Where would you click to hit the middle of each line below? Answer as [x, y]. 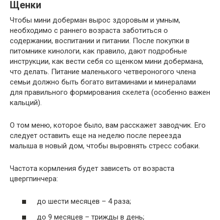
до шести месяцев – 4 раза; [84, 202]
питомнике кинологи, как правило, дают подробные [98, 51]
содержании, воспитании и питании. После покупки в [100, 41]
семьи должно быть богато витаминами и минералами [103, 82]
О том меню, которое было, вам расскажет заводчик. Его [108, 125]
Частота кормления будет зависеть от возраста [92, 168]
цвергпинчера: [34, 179]
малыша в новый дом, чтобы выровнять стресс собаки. [105, 146]
